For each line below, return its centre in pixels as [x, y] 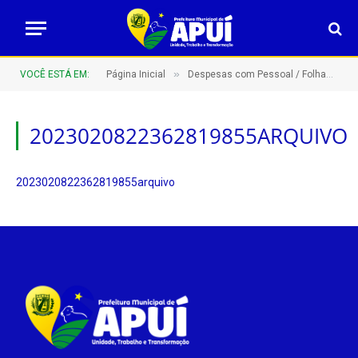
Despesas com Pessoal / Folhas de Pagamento [257, 74]
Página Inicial [136, 74]
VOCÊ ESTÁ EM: [55, 74]
